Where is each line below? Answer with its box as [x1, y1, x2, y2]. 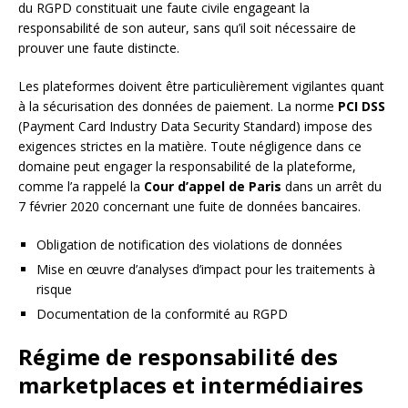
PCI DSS [338, 97, 385, 116]
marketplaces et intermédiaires [18, 370, 363, 401]
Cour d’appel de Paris [144, 178, 281, 196]
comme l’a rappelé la [18, 178, 144, 196]
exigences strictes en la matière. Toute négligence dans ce [18, 138, 362, 156]
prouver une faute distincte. [18, 39, 179, 57]
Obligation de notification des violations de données [36, 236, 342, 254]
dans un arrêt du [281, 178, 382, 196]
